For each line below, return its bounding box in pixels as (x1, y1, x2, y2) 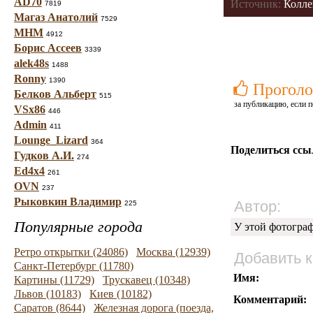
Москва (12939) (136, 246, 210, 258)
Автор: (234, 198, 281, 215)
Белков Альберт (14, 88, 96, 100)
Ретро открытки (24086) (14, 246, 128, 258)
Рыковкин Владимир (14, 196, 122, 208)
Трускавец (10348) (103, 274, 190, 286)
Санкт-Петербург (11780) (14, 260, 133, 272)
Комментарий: (233, 293, 307, 305)
